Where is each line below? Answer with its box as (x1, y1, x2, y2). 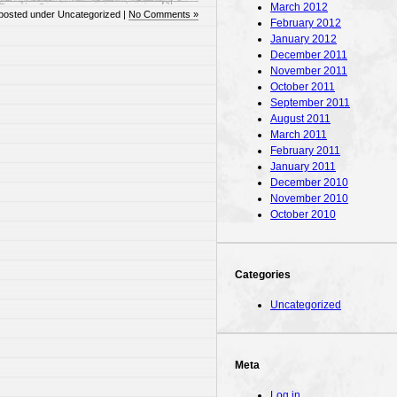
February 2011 (270, 144, 340, 157)
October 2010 (270, 207, 336, 221)
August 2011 (270, 112, 331, 125)
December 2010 (270, 175, 348, 189)
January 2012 (270, 32, 337, 45)
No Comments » (128, 9, 198, 19)
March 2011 (270, 128, 327, 141)
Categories (235, 268, 291, 281)
